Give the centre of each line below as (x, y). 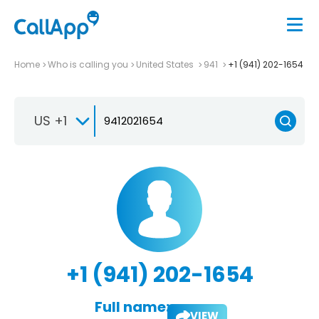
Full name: (132, 307)
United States (166, 64)
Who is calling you (88, 64)
